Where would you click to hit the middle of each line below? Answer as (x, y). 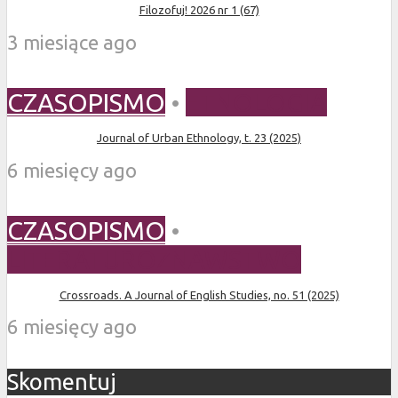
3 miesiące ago (72, 43)
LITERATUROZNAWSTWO (154, 259)
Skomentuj (62, 382)
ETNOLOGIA (256, 103)
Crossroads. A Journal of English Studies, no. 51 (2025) (199, 295)
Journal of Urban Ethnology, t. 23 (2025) (199, 138)
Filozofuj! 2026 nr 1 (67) (199, 10)
